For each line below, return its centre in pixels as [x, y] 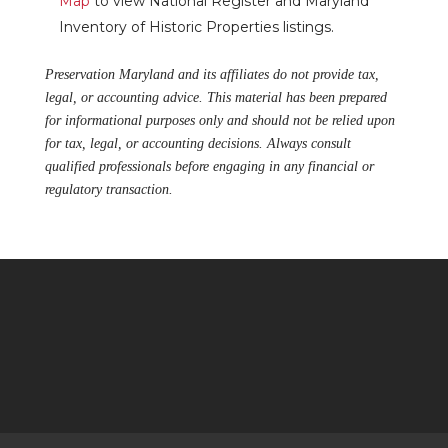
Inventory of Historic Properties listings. [196, 27]
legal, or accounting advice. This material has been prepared [215, 98]
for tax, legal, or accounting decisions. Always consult [197, 144]
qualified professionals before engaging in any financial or [209, 167]
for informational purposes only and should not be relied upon [219, 121]
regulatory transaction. [108, 190]
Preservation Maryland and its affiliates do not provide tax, [211, 75]
